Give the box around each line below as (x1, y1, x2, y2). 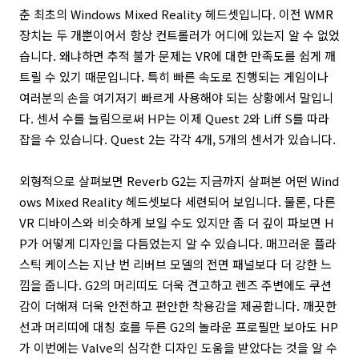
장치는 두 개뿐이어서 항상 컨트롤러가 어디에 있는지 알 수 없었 (19, 26, 340, 43)
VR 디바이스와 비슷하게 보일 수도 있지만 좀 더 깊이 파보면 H (19, 214, 334, 231)
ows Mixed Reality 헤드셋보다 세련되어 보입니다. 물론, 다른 (19, 193, 336, 210)
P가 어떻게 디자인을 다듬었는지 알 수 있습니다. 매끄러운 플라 (19, 235, 337, 252)
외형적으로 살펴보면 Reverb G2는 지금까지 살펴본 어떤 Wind (19, 172, 339, 189)
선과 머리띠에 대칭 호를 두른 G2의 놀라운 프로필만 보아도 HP (19, 318, 338, 335)
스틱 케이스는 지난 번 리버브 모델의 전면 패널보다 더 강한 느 (19, 256, 332, 272)
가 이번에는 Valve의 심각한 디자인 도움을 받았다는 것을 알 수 (19, 339, 337, 356)
